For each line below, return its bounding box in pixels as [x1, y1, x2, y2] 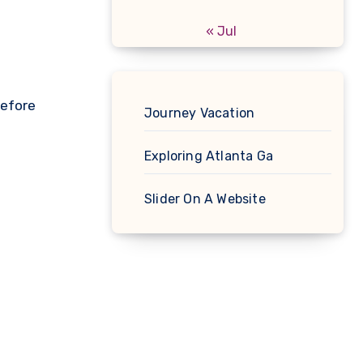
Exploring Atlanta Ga [144, 148, 273, 164]
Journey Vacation [144, 105, 255, 121]
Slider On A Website [144, 191, 266, 207]
